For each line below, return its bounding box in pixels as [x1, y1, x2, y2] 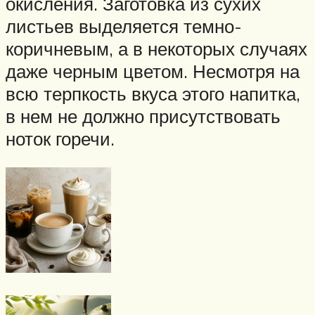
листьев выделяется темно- [6, 14, 242, 37]
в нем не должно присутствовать [6, 104, 281, 127]
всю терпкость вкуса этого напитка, [6, 82, 300, 105]
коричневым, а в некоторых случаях [6, 37, 307, 60]
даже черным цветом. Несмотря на [6, 59, 300, 82]
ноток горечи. [6, 127, 115, 150]
